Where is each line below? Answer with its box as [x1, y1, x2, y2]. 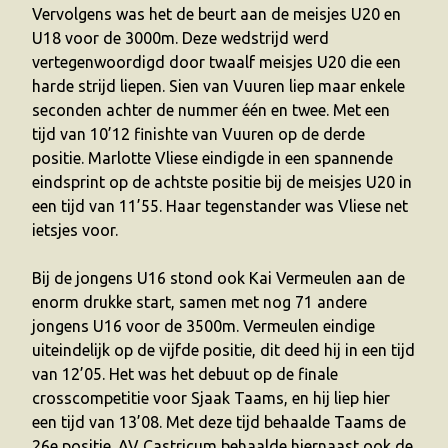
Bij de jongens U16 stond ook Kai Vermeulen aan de [32, 269, 405, 287]
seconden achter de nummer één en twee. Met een [32, 101, 390, 119]
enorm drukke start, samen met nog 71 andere [32, 293, 367, 311]
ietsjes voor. [32, 221, 118, 239]
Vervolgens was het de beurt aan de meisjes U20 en [32, 5, 401, 23]
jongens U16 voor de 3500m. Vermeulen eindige [32, 317, 375, 335]
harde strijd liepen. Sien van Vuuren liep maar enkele [32, 77, 405, 95]
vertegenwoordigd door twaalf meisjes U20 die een [32, 53, 401, 71]
